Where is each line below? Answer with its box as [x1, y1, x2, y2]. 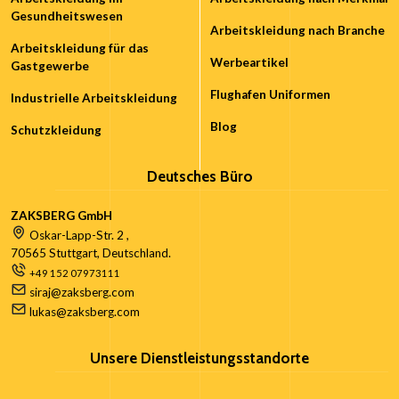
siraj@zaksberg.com [29, 285, 134, 300]
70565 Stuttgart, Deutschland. [11, 246, 171, 261]
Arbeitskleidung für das [11, 41, 149, 56]
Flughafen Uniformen [210, 87, 330, 102]
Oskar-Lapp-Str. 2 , [29, 228, 129, 243]
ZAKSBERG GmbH [11, 208, 112, 224]
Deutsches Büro [146, 167, 253, 186]
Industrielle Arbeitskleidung [11, 91, 177, 106]
